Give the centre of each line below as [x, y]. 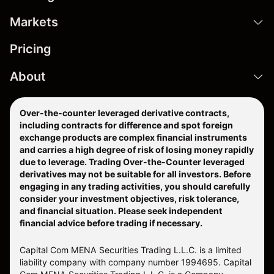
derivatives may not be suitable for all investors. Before [135, 174]
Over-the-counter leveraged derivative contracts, [124, 113]
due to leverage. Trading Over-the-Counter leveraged [132, 162]
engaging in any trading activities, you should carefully [135, 187]
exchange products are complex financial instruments [133, 138]
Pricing [31, 49]
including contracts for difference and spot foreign [126, 125]
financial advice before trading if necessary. [111, 223]
